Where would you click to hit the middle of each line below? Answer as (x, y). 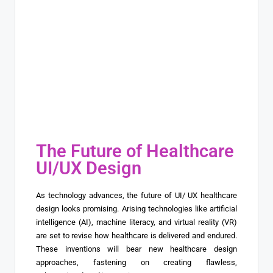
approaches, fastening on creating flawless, (136, 263)
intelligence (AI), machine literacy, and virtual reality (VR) (136, 222)
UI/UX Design (89, 168)
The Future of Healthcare (135, 151)
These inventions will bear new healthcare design (136, 249)
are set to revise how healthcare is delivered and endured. (136, 236)
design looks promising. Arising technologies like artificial (136, 209)
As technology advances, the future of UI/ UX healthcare (136, 196)
